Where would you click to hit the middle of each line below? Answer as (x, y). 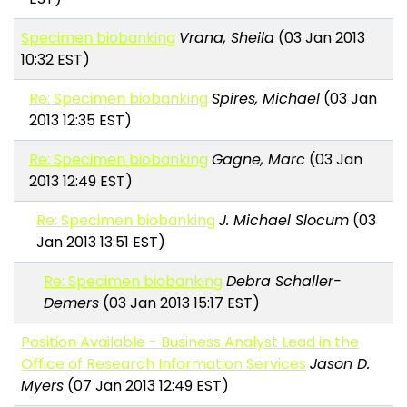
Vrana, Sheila (227, 38)
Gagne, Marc (258, 160)
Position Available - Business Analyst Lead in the (190, 342)
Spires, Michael (265, 99)
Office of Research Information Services (164, 364)
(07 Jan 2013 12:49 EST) (147, 386)
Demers (72, 303)
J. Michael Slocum (284, 221)
